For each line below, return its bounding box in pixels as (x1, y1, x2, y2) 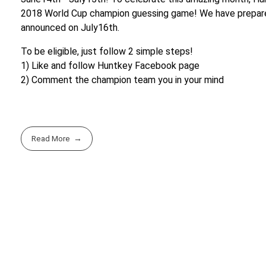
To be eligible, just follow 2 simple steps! (21, 46, 193, 58)
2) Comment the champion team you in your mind (21, 74, 224, 86)
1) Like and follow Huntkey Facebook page (21, 60, 199, 72)
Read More (31, 134, 71, 144)
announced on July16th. (21, 22, 119, 34)
